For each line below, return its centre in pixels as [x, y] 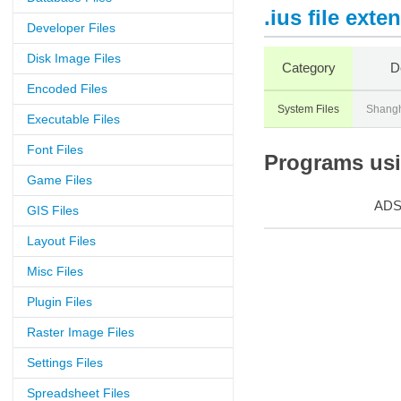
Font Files [55, 149]
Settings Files [65, 363]
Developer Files [71, 28]
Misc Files [55, 271]
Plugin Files [60, 302]
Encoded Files [67, 89]
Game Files [60, 180]
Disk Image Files [74, 58]
